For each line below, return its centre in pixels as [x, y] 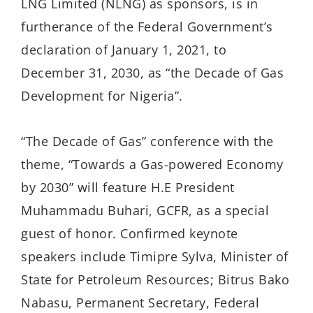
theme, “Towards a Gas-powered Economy [152, 164]
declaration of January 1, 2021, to [124, 50]
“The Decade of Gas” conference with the [147, 141]
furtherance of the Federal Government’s [147, 27]
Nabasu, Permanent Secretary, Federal [140, 302]
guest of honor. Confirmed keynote [130, 233]
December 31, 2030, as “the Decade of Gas [152, 73]
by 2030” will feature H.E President [128, 187]
